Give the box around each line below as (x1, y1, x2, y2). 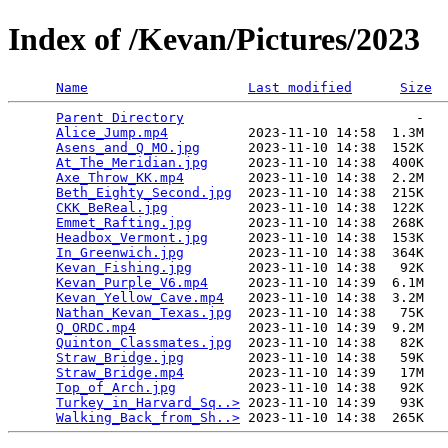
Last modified (248, 79, 352, 95)
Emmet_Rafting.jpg (56, 214, 192, 230)
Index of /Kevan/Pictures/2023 (8, 21, 420, 58)
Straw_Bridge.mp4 (56, 364, 184, 380)
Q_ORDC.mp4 (56, 319, 136, 335)
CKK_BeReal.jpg (56, 199, 168, 215)
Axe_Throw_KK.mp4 (56, 169, 184, 185)
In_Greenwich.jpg (56, 244, 184, 260)
